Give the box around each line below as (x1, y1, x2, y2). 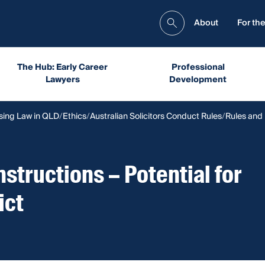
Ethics (63, 109, 86, 124)
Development (169, 72, 227, 87)
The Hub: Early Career (17, 60, 108, 75)
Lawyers (45, 72, 80, 87)
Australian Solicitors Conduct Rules (90, 109, 222, 124)
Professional (171, 60, 225, 75)
